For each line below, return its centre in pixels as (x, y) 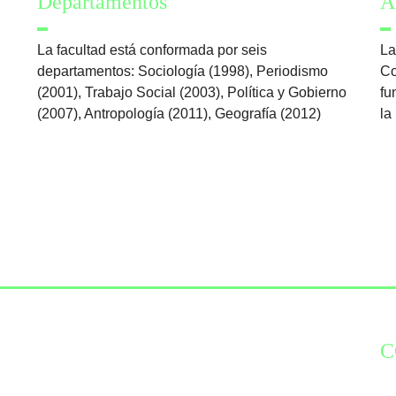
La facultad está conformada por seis (152, 49)
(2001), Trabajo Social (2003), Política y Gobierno (192, 92)
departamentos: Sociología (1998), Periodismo (183, 71)
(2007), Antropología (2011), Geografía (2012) (179, 113)
